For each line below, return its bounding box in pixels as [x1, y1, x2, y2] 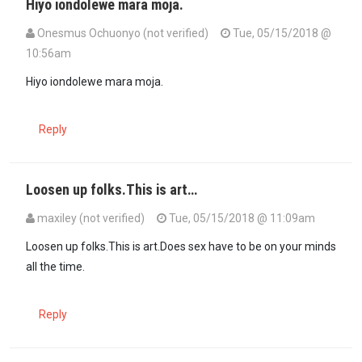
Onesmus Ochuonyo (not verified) [37, 26, 208, 40]
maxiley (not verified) [37, 211, 145, 225]
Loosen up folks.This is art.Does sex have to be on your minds [26, 239, 336, 253]
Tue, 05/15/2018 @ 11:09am [166, 211, 315, 225]
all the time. [26, 259, 85, 273]
